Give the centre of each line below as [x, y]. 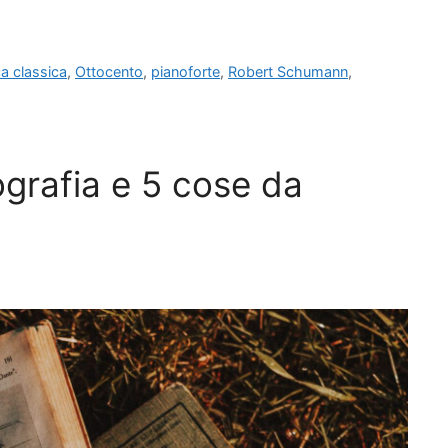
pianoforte [186, 72]
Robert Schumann [288, 72]
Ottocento [109, 72]
